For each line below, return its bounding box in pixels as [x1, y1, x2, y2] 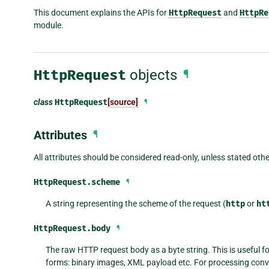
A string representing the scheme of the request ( [45, 198, 226, 208]
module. [34, 20, 64, 30]
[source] [107, 97, 138, 107]
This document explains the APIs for [34, 7, 169, 17]
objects [126, 66, 177, 83]
